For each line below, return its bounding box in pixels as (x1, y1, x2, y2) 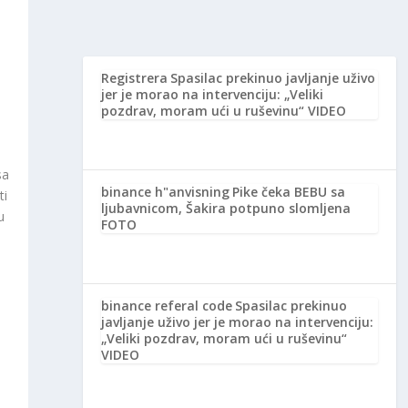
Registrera (100, 69, 168, 87)
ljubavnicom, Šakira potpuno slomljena (100, 199, 351, 218)
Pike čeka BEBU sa (231, 183, 345, 201)
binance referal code (100, 297, 232, 315)
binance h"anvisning (100, 183, 229, 201)
